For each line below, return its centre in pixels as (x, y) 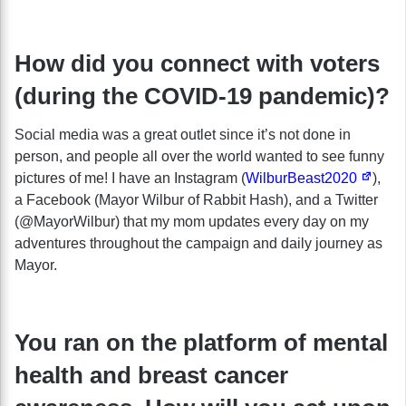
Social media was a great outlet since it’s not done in (183, 134)
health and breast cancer (151, 375)
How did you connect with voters (197, 63)
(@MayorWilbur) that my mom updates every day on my (192, 221)
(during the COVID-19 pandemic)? (202, 96)
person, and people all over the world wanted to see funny (199, 156)
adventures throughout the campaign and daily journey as (198, 243)
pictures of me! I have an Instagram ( (130, 178)
